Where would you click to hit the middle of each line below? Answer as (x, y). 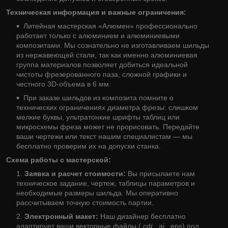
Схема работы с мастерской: (59, 160)
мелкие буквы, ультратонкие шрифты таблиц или (98, 117)
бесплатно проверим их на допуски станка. (89, 146)
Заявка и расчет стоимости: (75, 173)
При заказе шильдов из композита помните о (98, 97)
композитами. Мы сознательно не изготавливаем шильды (113, 45)
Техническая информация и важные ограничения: (96, 12)
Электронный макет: (61, 216)
